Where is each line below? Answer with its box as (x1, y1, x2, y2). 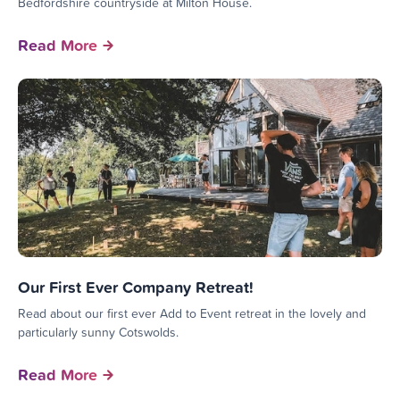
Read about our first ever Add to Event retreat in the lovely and (18, 304, 366, 321)
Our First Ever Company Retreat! (18, 275, 254, 298)
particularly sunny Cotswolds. (18, 323, 179, 340)
